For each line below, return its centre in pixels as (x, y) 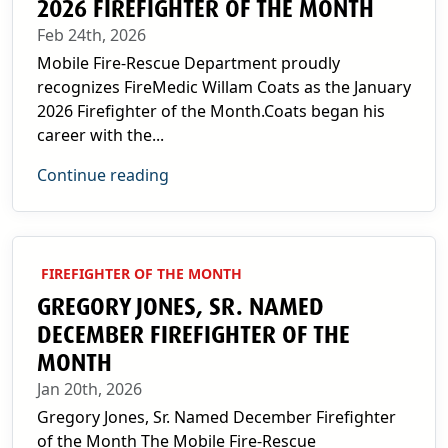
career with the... (100, 135)
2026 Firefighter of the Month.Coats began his (211, 111)
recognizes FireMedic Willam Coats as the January (224, 87)
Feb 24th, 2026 (91, 35)
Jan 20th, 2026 (89, 389)
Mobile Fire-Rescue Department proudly (188, 63)
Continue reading (103, 175)
